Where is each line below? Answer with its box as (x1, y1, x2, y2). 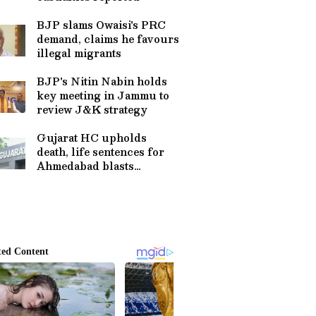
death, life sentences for (37, 143, 164, 160)
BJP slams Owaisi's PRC (37, 16, 166, 33)
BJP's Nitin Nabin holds (37, 73, 167, 90)
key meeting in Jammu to (37, 87, 169, 104)
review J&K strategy (37, 101, 147, 118)
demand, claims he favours (37, 30, 179, 47)
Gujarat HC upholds (37, 129, 147, 146)
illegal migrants (37, 44, 121, 61)
